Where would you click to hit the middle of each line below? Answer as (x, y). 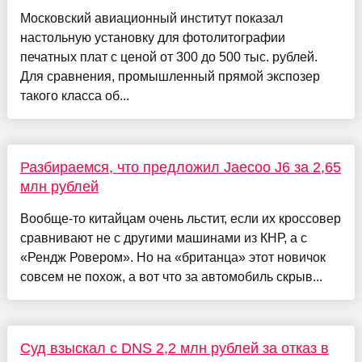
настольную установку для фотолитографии (152, 37)
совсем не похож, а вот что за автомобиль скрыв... (171, 276)
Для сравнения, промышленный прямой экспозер (170, 76)
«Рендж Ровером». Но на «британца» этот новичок (173, 257)
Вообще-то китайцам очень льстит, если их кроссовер (180, 218)
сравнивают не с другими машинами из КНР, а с (163, 238)
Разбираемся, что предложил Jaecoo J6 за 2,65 (180, 167)
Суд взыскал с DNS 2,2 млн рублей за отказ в (174, 348)
